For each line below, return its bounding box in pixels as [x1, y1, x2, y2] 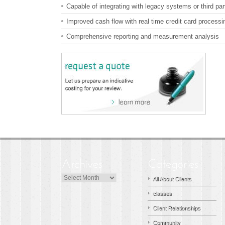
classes [153, 190, 172, 196]
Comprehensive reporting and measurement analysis [66, 33, 219, 40]
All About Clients [153, 176, 191, 182]
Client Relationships [153, 205, 200, 211]
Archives [61, 174, 82, 180]
